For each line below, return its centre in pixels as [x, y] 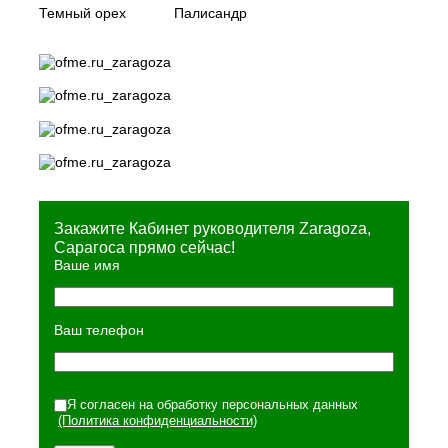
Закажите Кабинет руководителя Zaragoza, [212, 229]
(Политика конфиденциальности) [157, 421]
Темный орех [82, 12]
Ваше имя [87, 265]
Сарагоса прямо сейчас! [144, 248]
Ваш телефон [99, 330]
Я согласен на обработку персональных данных [212, 405]
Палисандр [210, 12]
